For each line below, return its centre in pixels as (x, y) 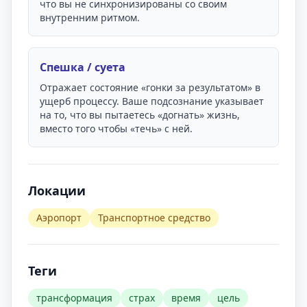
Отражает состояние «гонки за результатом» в (150, 87)
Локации (57, 191)
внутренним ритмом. (90, 17)
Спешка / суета (83, 67)
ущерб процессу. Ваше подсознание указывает (152, 101)
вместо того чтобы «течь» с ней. (116, 128)
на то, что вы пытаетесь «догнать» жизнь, (140, 115)
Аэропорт (59, 218)
